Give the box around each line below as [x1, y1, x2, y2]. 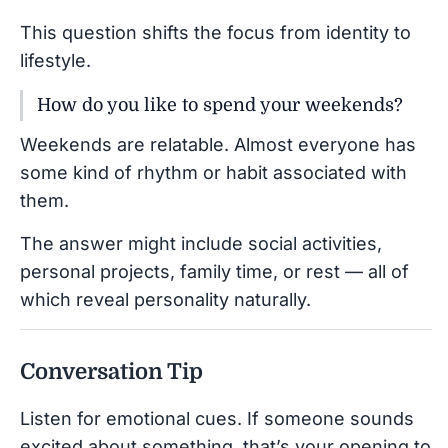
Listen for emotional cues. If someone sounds [20, 407, 414, 429]
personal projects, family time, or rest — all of [20, 260, 409, 282]
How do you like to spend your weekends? [37, 94, 403, 115]
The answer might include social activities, [20, 232, 382, 254]
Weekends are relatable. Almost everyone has [20, 133, 416, 155]
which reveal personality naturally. [20, 288, 311, 310]
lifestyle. [20, 49, 91, 71]
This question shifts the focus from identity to [20, 21, 411, 43]
